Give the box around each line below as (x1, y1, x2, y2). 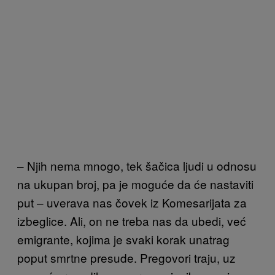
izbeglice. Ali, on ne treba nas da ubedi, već (17, 212, 246, 229)
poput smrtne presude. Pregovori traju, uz (17, 249, 236, 266)
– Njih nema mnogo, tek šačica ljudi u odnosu (17, 157, 257, 174)
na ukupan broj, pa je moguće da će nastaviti (17, 175, 254, 192)
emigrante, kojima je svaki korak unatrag (17, 230, 230, 247)
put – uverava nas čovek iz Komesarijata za (17, 193, 247, 211)
